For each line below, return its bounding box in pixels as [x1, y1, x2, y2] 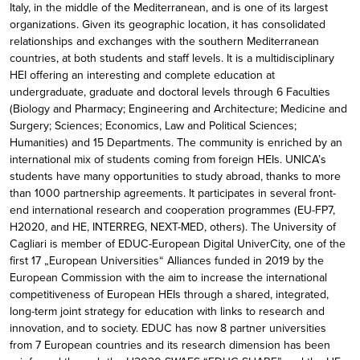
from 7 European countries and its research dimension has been [10, 338, 331, 353]
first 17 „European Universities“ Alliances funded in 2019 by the [10, 254, 325, 268]
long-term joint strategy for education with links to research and [10, 305, 325, 319]
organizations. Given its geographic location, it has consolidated [10, 18, 326, 32]
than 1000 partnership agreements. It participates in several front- [10, 186, 337, 201]
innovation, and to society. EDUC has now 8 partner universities [10, 321, 327, 336]
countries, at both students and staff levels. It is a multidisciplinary [10, 51, 335, 66]
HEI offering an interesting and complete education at [10, 68, 276, 83]
